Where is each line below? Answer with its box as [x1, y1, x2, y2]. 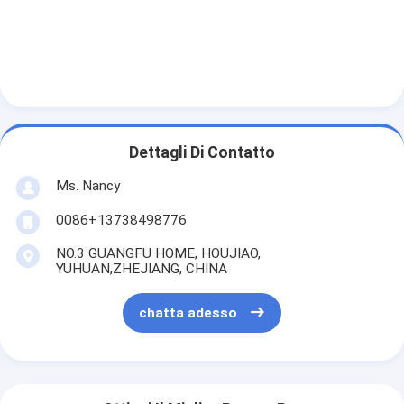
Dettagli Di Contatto [129, 142, 275, 161]
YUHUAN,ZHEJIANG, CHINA [55, 261, 227, 278]
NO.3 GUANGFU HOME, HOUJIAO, [55, 245, 261, 262]
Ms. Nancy [55, 178, 120, 195]
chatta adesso [138, 304, 237, 321]
